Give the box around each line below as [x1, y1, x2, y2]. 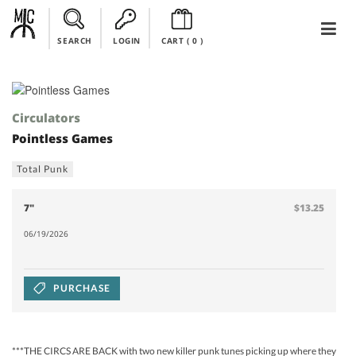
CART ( [161, 35, 190, 46]
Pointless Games [12, 130, 113, 147]
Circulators [12, 110, 80, 126]
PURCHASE [52, 281, 110, 294]
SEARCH [57, 35, 92, 46]
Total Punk [17, 162, 68, 175]
